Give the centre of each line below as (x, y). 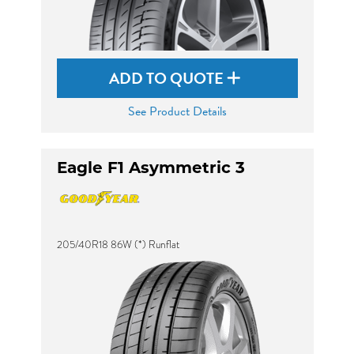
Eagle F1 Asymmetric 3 (151, 168)
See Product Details (177, 111)
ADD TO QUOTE (168, 78)
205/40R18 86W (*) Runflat (118, 245)
